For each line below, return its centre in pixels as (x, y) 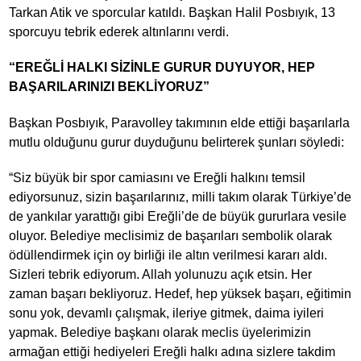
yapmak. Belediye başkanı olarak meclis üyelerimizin (160, 332)
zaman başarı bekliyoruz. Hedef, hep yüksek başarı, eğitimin (180, 293)
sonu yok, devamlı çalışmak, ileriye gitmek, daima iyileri (167, 313)
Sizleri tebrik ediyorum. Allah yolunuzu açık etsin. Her (161, 274)
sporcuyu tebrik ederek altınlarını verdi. (119, 32)
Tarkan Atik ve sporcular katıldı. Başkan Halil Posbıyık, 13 (172, 13)
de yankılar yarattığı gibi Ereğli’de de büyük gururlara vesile (178, 216)
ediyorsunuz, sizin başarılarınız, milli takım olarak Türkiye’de (180, 197)
